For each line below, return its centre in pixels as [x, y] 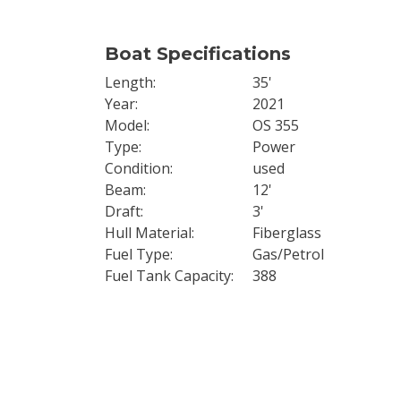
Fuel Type [137, 254]
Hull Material [148, 233]
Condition [137, 168]
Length [129, 82]
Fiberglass [287, 233]
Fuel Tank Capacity [168, 276]
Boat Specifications [198, 54]
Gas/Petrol [288, 254]
